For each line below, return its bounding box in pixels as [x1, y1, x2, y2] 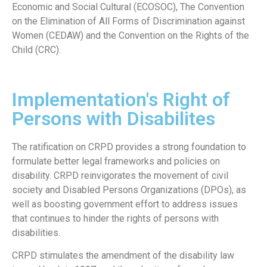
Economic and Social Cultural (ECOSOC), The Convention [12, 1, 244, 13]
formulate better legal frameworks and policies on [12, 155, 220, 167]
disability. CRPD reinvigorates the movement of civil [12, 169, 228, 181]
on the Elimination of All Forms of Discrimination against [12, 15, 245, 27]
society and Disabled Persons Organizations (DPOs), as [12, 184, 246, 195]
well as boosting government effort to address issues [12, 198, 238, 210]
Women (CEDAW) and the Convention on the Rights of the [12, 30, 249, 42]
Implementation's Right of [12, 88, 230, 111]
